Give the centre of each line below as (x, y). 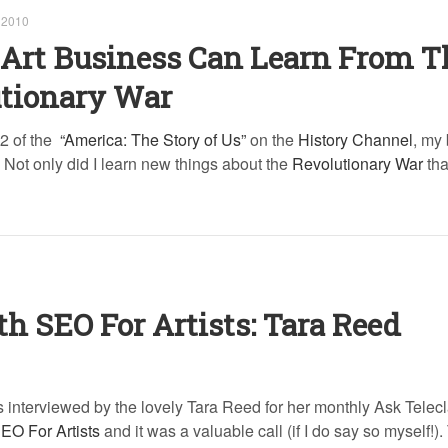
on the (272, 139)
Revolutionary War (357, 163)
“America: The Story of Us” (153, 139)
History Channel (355, 139)
